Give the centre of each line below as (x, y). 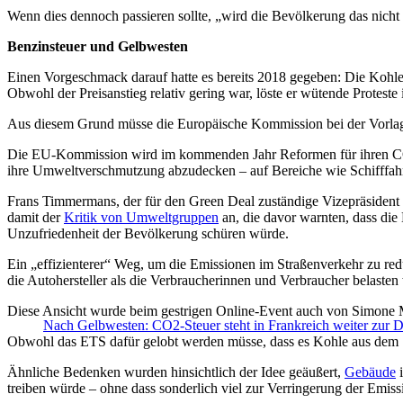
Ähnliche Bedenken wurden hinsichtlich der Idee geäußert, (176, 372)
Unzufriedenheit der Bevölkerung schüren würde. (148, 234)
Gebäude (370, 372)
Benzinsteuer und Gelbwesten (98, 47)
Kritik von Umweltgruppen (141, 218)
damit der (36, 218)
